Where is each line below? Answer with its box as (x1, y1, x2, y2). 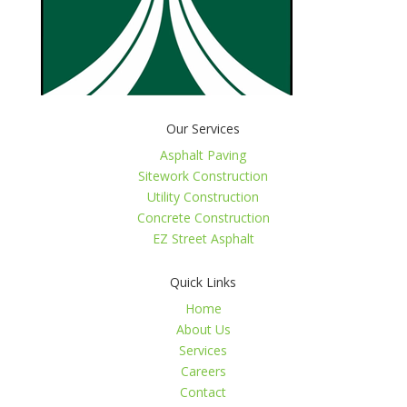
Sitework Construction (138, 167, 269, 184)
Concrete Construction (136, 209, 270, 226)
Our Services (166, 120, 241, 137)
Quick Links (170, 273, 237, 291)
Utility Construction (147, 188, 260, 205)
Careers (180, 362, 226, 380)
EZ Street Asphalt (152, 230, 254, 247)
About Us (175, 321, 231, 338)
